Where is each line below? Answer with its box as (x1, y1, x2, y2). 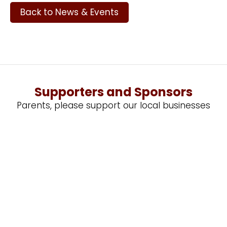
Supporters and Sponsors (34, 83, 193, 100)
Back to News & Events (20, 6, 119, 18)
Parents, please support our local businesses (17, 99, 210, 111)
